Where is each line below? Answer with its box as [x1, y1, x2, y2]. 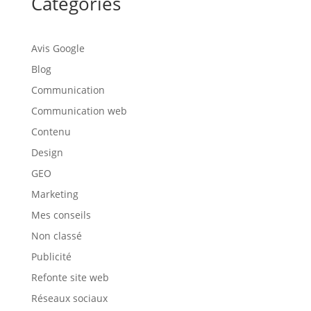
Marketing [31, 187, 78, 201]
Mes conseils [31, 208, 91, 221]
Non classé [31, 229, 82, 242]
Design [31, 146, 63, 159]
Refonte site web [31, 271, 109, 284]
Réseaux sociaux [31, 292, 108, 305]
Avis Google [31, 42, 85, 55]
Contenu [31, 125, 71, 138]
